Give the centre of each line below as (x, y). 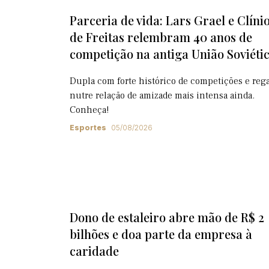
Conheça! (89, 110)
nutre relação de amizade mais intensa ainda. (162, 95)
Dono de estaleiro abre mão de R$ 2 (167, 217)
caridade (94, 251)
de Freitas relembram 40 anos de (161, 37)
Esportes (88, 127)
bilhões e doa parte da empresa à (161, 234)
